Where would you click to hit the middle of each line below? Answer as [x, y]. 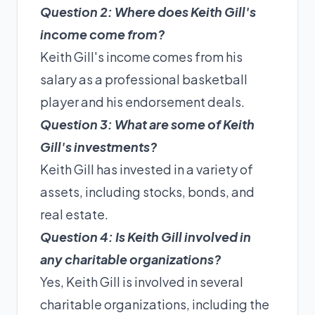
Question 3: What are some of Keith [147, 124]
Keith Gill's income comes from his [141, 57]
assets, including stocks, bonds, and [147, 192]
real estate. [74, 214]
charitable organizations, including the [155, 304]
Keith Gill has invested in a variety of [147, 169]
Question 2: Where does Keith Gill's [148, 12]
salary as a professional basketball [144, 79]
